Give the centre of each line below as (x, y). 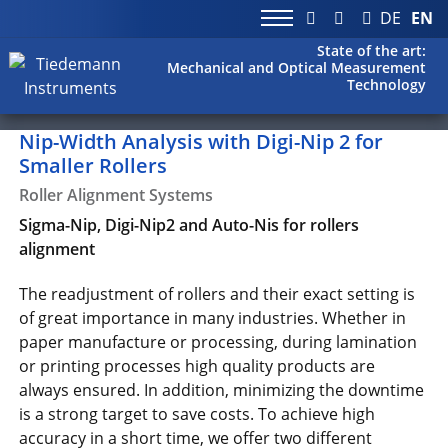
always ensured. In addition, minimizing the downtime (222, 390)
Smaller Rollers (93, 165)
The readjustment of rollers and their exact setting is (217, 294)
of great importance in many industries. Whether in (213, 318)
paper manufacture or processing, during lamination (218, 342)
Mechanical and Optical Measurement (297, 68)
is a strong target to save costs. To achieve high (197, 414)
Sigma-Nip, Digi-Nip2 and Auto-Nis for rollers (189, 225)
